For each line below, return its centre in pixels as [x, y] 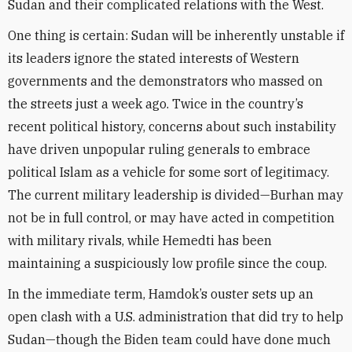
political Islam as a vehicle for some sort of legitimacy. [169, 172]
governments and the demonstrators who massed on [165, 81]
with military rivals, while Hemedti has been [140, 240]
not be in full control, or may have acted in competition [171, 218]
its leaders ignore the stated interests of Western [154, 58]
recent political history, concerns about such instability [172, 126]
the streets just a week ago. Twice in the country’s [156, 104]
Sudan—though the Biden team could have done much [169, 339]
